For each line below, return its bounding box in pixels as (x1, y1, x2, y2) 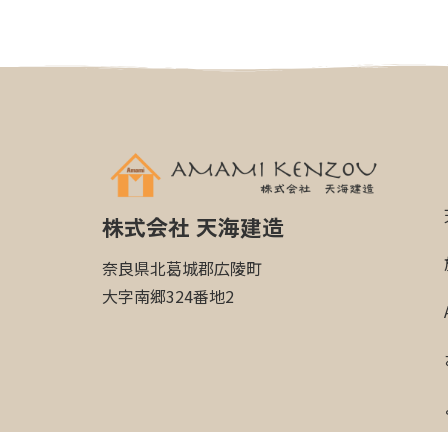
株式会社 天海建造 (102, 210, 284, 243)
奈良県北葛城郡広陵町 (102, 256, 262, 281)
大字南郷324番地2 (102, 284, 234, 309)
